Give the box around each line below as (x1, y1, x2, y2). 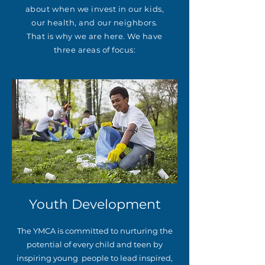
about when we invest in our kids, (25, 4, 164, 14)
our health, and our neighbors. (31, 18, 158, 27)
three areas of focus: (53, 45, 136, 54)
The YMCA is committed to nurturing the (17, 226, 173, 235)
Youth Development (28, 196, 161, 212)
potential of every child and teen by (27, 240, 163, 249)
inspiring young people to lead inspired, (17, 253, 173, 263)
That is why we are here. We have (27, 31, 163, 41)
